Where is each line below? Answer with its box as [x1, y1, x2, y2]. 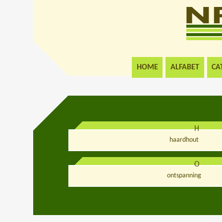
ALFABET [170, 63, 200, 71]
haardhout [169, 136, 199, 144]
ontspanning [167, 172, 202, 180]
